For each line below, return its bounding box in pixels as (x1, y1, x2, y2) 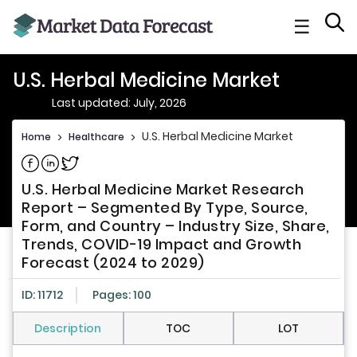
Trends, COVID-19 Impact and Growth (22, 234, 301, 255)
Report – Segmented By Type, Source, (22, 198, 308, 218)
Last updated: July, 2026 (52, 95, 186, 111)
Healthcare (69, 130, 124, 143)
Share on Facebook (22, 152, 128, 168)
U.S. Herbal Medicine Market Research (22, 179, 304, 200)
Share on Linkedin (41, 152, 138, 168)
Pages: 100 (92, 287, 151, 304)
